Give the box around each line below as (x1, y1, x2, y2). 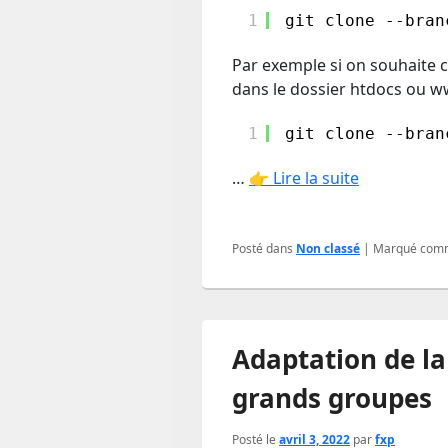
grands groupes (232, 380, 432, 417)
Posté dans (232, 240, 293, 258)
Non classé (296, 240, 360, 258)
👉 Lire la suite (249, 167, 359, 190)
